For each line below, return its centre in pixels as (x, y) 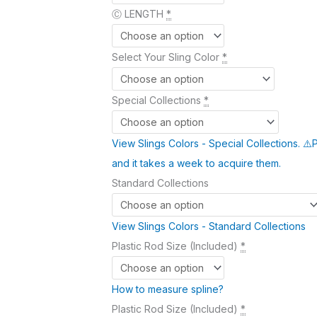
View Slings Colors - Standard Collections (209, 226)
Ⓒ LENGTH (138, 13)
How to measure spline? (168, 289)
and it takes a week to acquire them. (196, 163)
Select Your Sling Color (166, 57)
